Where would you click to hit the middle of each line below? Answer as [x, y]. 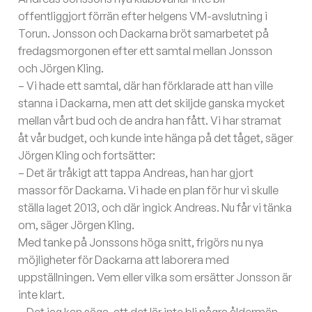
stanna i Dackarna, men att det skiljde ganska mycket [152, 103]
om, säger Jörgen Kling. [77, 225]
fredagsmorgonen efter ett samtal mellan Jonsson [146, 51]
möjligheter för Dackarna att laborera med [124, 260]
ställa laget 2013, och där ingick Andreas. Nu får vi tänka [155, 208]
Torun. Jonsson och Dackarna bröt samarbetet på [144, 34]
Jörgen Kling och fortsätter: [87, 156]
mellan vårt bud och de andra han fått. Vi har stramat [150, 121]
